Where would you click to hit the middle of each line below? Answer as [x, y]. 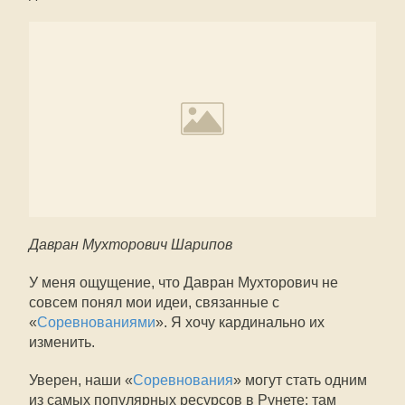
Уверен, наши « [81, 380]
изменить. [62, 342]
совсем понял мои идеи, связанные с [154, 302]
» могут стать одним [300, 380]
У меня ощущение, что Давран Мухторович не [184, 283]
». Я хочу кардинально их [240, 322]
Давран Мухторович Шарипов [131, 245]
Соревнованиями [96, 322]
